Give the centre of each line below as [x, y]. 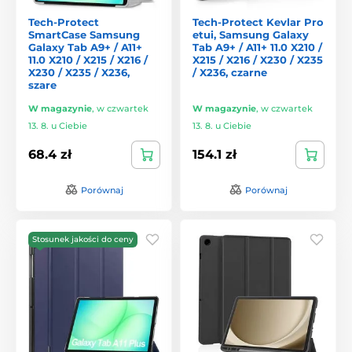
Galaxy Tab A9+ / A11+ [85, 47]
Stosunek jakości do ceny [83, 239]
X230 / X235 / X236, [79, 72]
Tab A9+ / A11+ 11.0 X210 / [257, 47]
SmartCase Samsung [84, 34]
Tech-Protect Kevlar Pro [258, 22]
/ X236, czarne [230, 72]
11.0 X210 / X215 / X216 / [88, 59]
